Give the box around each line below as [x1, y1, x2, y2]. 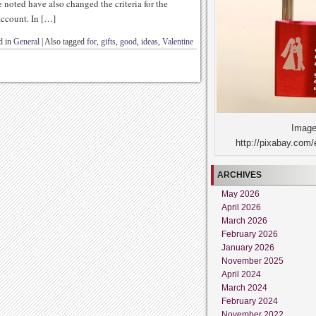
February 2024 [221, 296, 278, 306]
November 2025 [221, 255, 284, 266]
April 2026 [221, 202, 261, 212]
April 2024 [221, 269, 261, 279]
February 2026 [221, 229, 278, 239]
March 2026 [221, 215, 267, 226]
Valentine [162, 37, 193, 47]
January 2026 [221, 242, 274, 253]
